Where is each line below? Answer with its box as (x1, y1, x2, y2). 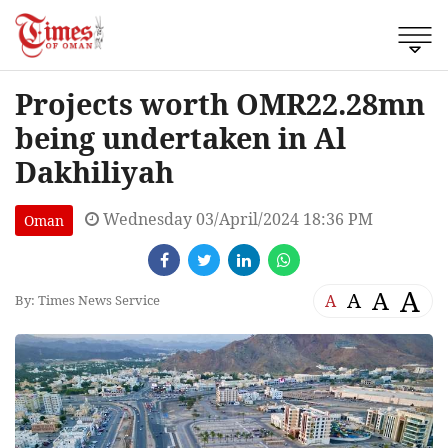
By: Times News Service (15, 291, 160, 310)
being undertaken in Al (15, 117, 346, 157)
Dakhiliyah (15, 151, 174, 191)
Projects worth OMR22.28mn (15, 83, 425, 123)
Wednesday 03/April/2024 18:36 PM (99, 207, 373, 230)
